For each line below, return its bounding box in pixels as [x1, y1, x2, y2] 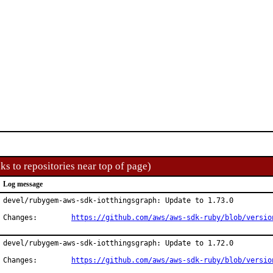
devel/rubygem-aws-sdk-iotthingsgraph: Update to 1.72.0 [3, 239, 233, 247]
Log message [3, 180, 43, 188]
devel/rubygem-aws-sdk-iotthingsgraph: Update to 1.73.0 [3, 196, 233, 205]
